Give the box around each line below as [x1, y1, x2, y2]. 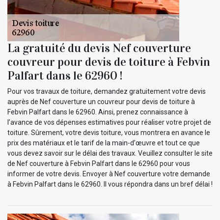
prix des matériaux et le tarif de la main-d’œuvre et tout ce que [7, 138, 200, 147]
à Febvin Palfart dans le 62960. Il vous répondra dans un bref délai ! [7, 180, 213, 188]
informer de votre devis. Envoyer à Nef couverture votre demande [7, 169, 210, 178]
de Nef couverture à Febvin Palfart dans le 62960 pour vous [7, 159, 190, 167]
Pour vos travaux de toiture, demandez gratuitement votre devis [7, 87, 206, 95]
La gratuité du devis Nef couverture [7, 40, 191, 55]
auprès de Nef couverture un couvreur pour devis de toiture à [7, 97, 195, 106]
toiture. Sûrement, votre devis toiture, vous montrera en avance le [7, 128, 210, 137]
